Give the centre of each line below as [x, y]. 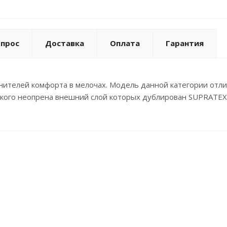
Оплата [125, 43]
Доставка [65, 43]
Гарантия [185, 43]
